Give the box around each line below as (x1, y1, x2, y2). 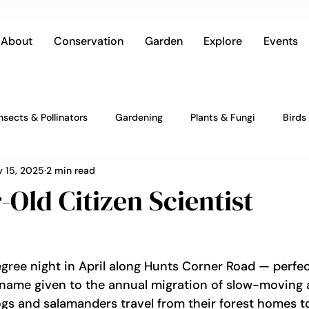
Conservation (53, 34, 123, 48)
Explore (203, 34, 243, 48)
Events (263, 34, 298, 48)
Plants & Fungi (190, 110, 255, 123)
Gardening (115, 110, 163, 123)
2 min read (46, 163, 95, 177)
